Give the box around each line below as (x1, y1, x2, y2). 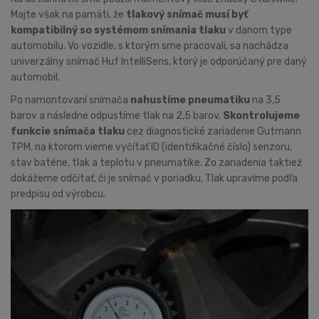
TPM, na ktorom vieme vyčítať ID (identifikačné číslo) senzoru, (11, 140, 292, 153)
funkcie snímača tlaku (11, 125, 127, 137)
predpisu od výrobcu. (11, 187, 105, 200)
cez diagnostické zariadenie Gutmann (127, 125, 301, 137)
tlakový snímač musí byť (126, 8, 249, 21)
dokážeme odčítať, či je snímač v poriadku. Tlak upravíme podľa (11, 172, 298, 184)
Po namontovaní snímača (11, 93, 130, 106)
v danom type (226, 23, 292, 36)
